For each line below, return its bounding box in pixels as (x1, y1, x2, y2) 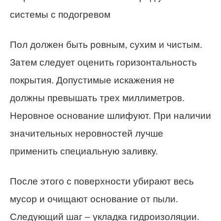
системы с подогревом (10, 9, 110, 20)
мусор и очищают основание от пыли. (10, 194, 178, 205)
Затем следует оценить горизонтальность (10, 57, 197, 68)
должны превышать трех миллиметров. (10, 93, 184, 104)
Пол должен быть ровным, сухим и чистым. (10, 39, 202, 50)
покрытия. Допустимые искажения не (10, 75, 175, 86)
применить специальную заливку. (10, 146, 158, 157)
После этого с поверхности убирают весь (10, 176, 194, 187)
